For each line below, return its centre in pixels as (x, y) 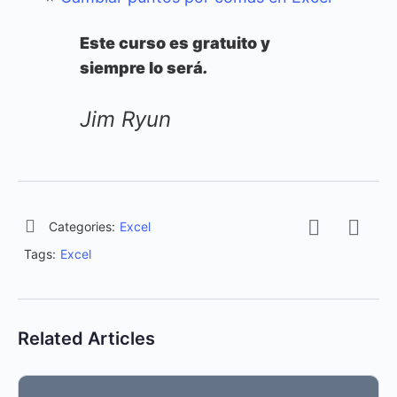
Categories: (82, 227)
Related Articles (86, 339)
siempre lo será (141, 68)
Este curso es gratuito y (175, 43)
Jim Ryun (125, 120)
